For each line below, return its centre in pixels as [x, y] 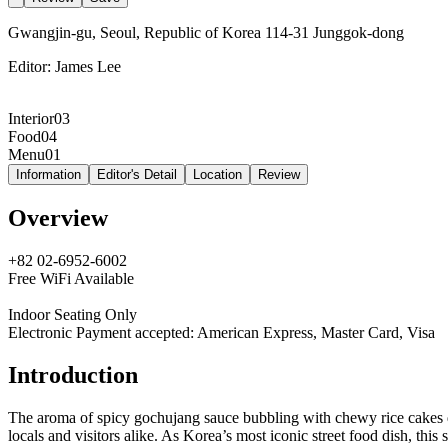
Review [279, 174]
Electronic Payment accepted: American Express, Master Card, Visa [221, 332]
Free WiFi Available [71, 278]
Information [48, 174]
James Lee [88, 66]
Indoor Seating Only [72, 314]
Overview [58, 217]
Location [217, 174]
